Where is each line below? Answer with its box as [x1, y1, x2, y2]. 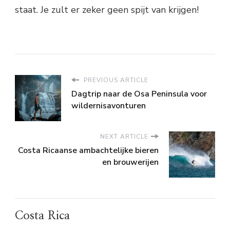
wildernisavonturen [71, 100, 146, 111]
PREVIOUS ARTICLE [82, 75, 148, 84]
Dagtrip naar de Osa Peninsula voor [71, 88, 207, 100]
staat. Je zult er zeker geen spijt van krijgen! [15, 3, 199, 16]
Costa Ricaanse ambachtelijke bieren [18, 144, 159, 156]
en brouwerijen [102, 156, 159, 168]
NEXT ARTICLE [100, 132, 148, 141]
